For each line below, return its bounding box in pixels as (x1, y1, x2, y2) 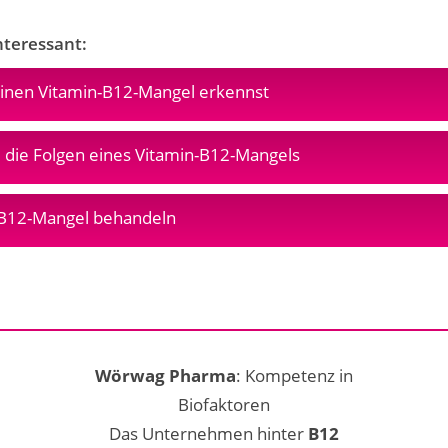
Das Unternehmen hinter (109, 422, 308, 445)
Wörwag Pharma (95, 364, 236, 387)
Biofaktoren (178, 393, 270, 416)
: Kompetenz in (236, 364, 353, 387)
